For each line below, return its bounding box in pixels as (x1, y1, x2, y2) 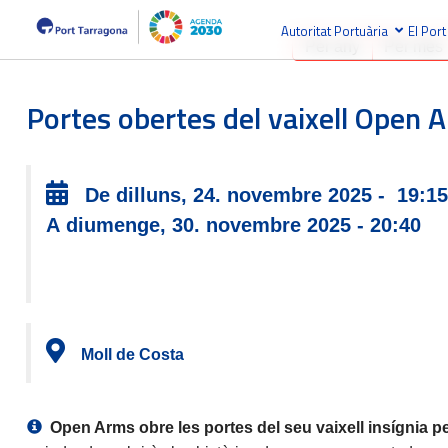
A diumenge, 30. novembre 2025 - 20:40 (46, 214, 422, 236)
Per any (305, 38, 361, 55)
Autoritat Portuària (280, 21, 388, 42)
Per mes (384, 38, 444, 55)
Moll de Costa (81, 346, 185, 363)
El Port (407, 21, 446, 42)
